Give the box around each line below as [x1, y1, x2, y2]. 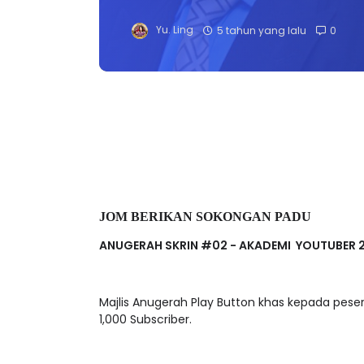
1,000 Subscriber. [99, 310, 192, 327]
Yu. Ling [156, 23, 193, 37]
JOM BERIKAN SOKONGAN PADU [99, 209, 311, 223]
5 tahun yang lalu [217, 23, 306, 37]
